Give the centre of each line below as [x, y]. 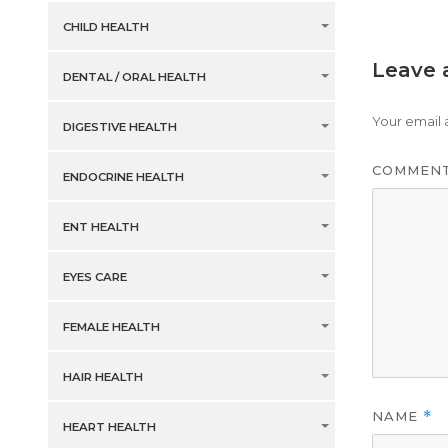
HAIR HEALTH [102, 377]
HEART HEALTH [109, 427]
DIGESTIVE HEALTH [119, 127]
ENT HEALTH [100, 227]
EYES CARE [94, 277]
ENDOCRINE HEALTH [123, 177]
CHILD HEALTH [105, 27]
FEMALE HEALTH [111, 327]
